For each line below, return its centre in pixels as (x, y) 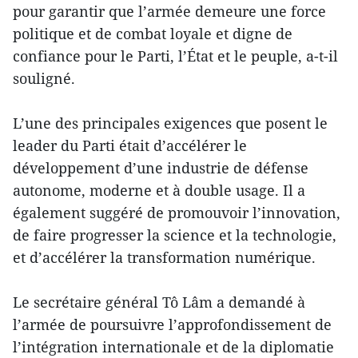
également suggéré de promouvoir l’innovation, (177, 212)
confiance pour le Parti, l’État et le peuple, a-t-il (175, 56)
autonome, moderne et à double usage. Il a (159, 190)
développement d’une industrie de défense (161, 167)
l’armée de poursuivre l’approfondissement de (172, 324)
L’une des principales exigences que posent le (170, 123)
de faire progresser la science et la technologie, (175, 235)
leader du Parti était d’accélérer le (130, 145)
